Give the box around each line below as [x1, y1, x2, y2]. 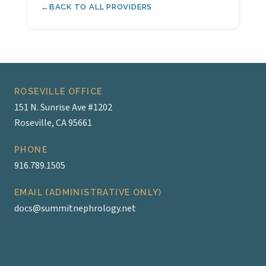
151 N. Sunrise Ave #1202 [14, 101, 112, 114]
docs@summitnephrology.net [14, 202, 136, 215]
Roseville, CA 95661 [14, 116, 92, 129]
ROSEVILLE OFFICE [14, 87, 103, 96]
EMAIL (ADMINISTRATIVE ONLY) [14, 188, 162, 197]
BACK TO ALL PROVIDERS [49, 2, 153, 11]
